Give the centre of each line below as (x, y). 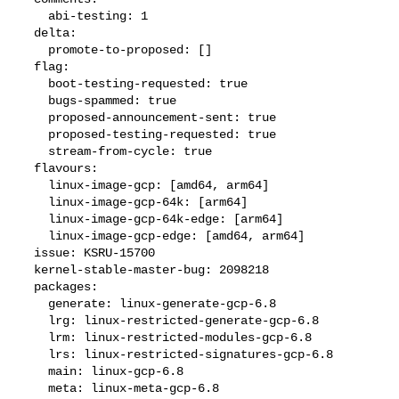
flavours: (27, 168)
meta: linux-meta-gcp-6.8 (34, 388)
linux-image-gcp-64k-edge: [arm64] (34, 219)
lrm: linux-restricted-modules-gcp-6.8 (34, 337)
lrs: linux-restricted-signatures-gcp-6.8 (34, 354)
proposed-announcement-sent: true (34, 117)
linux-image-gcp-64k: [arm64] (34, 202)
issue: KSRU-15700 (27, 252)
